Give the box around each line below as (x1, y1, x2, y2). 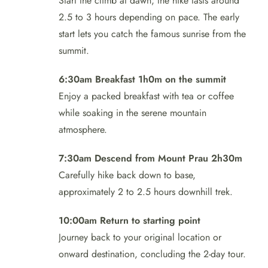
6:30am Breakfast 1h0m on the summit (59, 72, 226, 86)
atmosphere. (59, 122, 107, 136)
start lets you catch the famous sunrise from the (59, 26, 246, 41)
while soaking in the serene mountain (59, 105, 206, 120)
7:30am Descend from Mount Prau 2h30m (59, 151, 242, 165)
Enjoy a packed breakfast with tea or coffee (59, 89, 234, 103)
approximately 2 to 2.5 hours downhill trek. (59, 184, 233, 199)
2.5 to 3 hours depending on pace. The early (59, 10, 239, 24)
